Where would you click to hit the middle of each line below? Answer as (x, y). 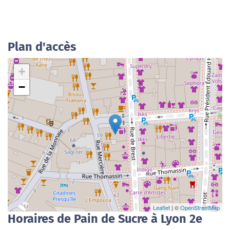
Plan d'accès (42, 47)
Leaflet (161, 207)
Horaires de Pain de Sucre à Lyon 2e (105, 219)
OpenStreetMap (200, 207)
